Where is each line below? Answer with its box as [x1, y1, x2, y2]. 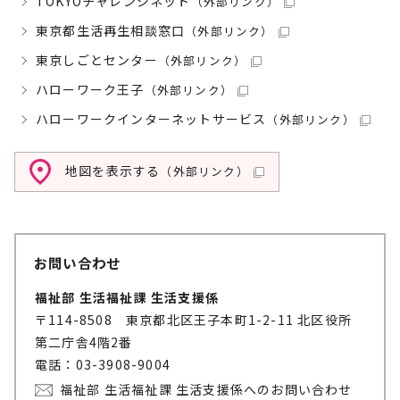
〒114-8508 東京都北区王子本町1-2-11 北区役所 [35, 311, 352, 329]
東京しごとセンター [36, 51, 158, 69]
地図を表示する [65, 162, 161, 179]
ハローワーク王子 [36, 80, 145, 98]
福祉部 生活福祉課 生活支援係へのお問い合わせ [60, 380, 353, 398]
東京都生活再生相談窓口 [36, 21, 186, 39]
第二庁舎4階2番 [35, 333, 133, 351]
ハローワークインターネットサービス [36, 110, 267, 128]
